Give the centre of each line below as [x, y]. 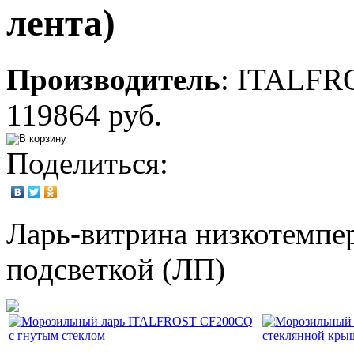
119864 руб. [84, 115]
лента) [61, 23]
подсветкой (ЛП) [116, 269]
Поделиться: [87, 163]
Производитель [113, 79]
